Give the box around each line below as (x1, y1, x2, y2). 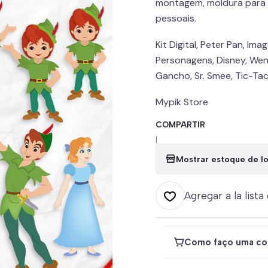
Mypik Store (156, 96, 208, 108)
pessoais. (156, 12, 196, 25)
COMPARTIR (156, 120, 205, 129)
